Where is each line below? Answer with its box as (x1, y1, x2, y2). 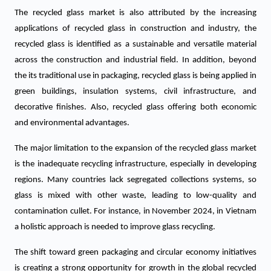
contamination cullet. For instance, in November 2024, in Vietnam (15, 207, 256, 216)
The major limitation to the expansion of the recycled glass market (15, 144, 256, 153)
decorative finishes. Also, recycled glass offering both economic (15, 103, 256, 112)
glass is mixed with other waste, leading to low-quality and (15, 191, 256, 200)
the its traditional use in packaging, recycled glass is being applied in (15, 71, 256, 80)
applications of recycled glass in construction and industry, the (15, 24, 256, 33)
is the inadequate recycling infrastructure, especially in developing (15, 160, 256, 169)
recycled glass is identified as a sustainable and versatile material (15, 40, 256, 49)
